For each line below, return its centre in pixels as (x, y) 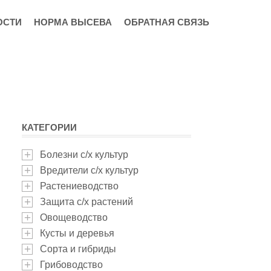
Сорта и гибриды (78, 249)
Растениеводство (79, 186)
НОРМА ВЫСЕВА (73, 22)
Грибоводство (71, 265)
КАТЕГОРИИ (49, 127)
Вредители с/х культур (89, 170)
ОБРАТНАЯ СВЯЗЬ (166, 22)
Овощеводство (74, 217)
